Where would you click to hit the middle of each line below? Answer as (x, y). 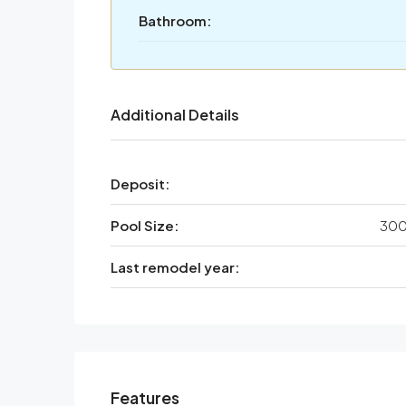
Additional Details (175, 115)
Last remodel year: (175, 267)
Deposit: (140, 184)
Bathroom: (175, 21)
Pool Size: (145, 226)
